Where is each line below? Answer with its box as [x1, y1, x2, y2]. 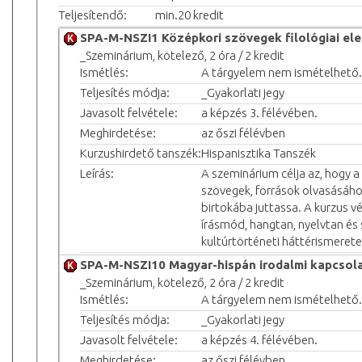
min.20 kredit [155, 7, 224, 22]
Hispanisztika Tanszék [201, 145, 316, 160]
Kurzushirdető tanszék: [80, 145, 201, 160]
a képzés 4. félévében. [201, 332, 318, 347]
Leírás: [80, 166, 114, 180]
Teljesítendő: [58, 7, 127, 22]
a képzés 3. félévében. [201, 105, 318, 120]
